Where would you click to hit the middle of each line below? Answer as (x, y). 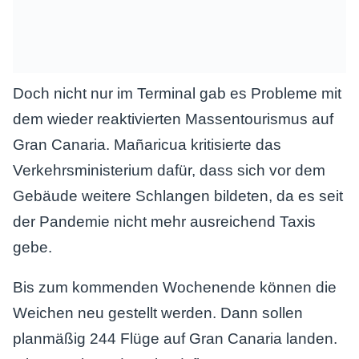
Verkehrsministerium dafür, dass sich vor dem (169, 170)
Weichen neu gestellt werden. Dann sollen (158, 313)
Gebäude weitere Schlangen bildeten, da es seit (178, 196)
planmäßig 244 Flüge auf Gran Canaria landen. (175, 339)
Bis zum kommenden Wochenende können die (175, 287)
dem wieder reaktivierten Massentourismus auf (173, 119)
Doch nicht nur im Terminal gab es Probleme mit (177, 93)
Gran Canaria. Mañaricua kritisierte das (147, 145)
